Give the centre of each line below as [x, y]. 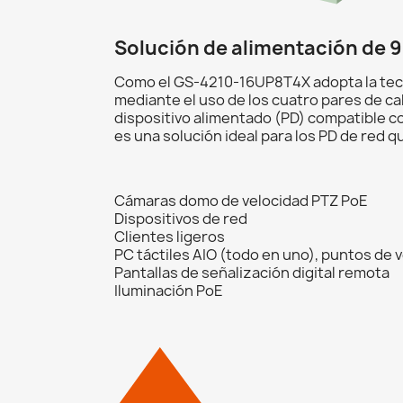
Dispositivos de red [181, 218]
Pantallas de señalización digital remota [252, 272]
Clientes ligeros [170, 236]
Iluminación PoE [169, 290]
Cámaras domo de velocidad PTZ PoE [241, 200]
